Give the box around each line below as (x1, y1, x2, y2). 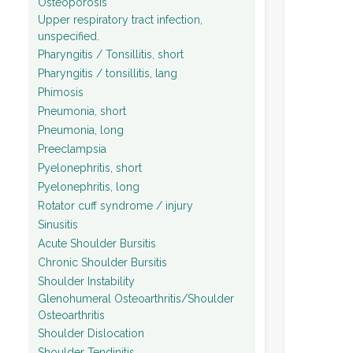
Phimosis (38, 85, 84, 98)
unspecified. (38, 30, 99, 43)
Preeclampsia (38, 142, 106, 155)
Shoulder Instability (38, 274, 135, 288)
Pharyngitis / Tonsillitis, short (38, 47, 184, 61)
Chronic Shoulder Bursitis (38, 255, 167, 269)
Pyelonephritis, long (38, 180, 139, 193)
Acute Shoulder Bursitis (38, 236, 156, 250)
